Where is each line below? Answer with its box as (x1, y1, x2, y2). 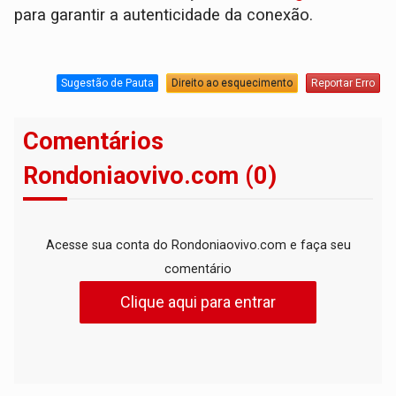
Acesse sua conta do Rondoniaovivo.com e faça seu (45, 238, 351, 253)
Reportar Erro (310, 76, 375, 89)
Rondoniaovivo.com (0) (23, 162, 278, 191)
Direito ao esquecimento (171, 76, 293, 89)
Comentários (23, 127, 164, 156)
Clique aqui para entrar (120, 293, 276, 312)
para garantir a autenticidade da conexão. (14, 5, 314, 26)
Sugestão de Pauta (60, 76, 154, 89)
